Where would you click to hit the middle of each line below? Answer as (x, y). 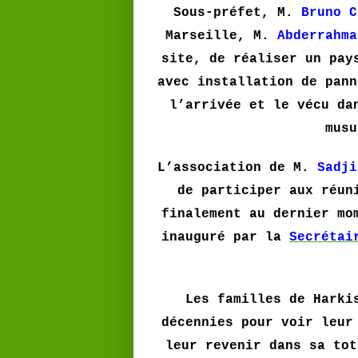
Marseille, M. (221, 36)
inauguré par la (221, 237)
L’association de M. (237, 168)
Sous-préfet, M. (237, 13)
